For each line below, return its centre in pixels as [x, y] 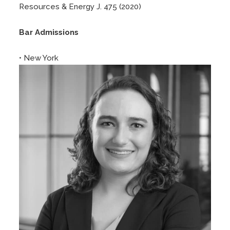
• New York [39, 58]
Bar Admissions [49, 32]
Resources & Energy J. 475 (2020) [80, 6]
